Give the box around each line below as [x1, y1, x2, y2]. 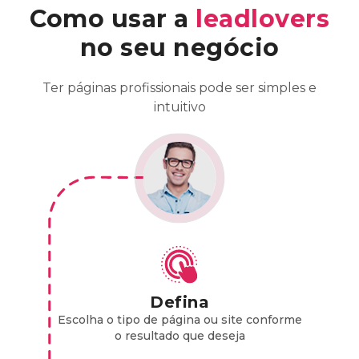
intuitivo [153, 99, 206, 115]
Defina [150, 292, 209, 312]
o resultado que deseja [114, 328, 245, 343]
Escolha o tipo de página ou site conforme [57, 312, 302, 327]
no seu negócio [79, 32, 280, 63]
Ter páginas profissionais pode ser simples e [42, 79, 317, 95]
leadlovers [196, 3, 329, 34]
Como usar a [30, 3, 196, 34]
